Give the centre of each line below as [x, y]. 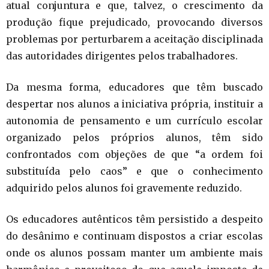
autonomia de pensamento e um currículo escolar [134, 121]
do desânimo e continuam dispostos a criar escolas [134, 236]
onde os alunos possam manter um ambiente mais [134, 253]
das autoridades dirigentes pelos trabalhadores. [122, 56]
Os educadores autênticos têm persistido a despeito [134, 219]
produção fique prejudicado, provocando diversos [134, 23]
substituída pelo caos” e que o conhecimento [134, 171]
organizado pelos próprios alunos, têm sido [134, 138]
